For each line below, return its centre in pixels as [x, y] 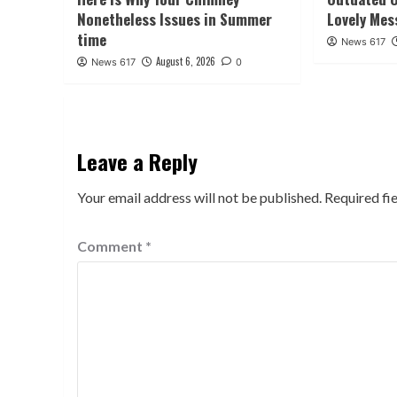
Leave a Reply [137, 161]
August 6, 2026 [186, 61]
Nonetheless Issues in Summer [175, 19]
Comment [111, 245]
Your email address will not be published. [199, 197]
